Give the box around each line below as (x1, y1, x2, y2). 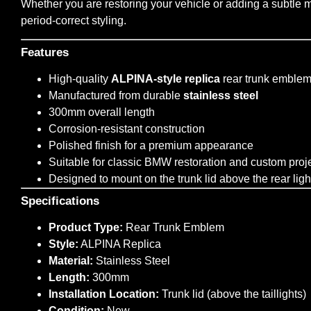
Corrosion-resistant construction (49, 123, 205, 135)
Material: (49, 255, 93, 267)
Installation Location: (49, 288, 159, 301)
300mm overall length (49, 106, 155, 119)
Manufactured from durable (49, 90, 183, 102)
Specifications (21, 194, 99, 208)
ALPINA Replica (78, 238, 161, 251)
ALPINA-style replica (111, 73, 220, 85)
